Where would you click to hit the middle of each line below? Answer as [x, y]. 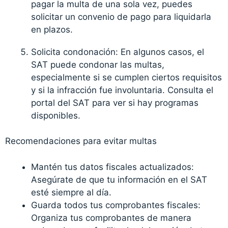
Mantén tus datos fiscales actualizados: [113, 167]
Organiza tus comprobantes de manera [111, 218]
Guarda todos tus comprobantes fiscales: [116, 205]
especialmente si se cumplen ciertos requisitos [127, 77]
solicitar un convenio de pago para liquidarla [121, 17]
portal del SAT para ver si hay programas [115, 103]
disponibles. [56, 115]
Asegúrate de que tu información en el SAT [119, 179]
